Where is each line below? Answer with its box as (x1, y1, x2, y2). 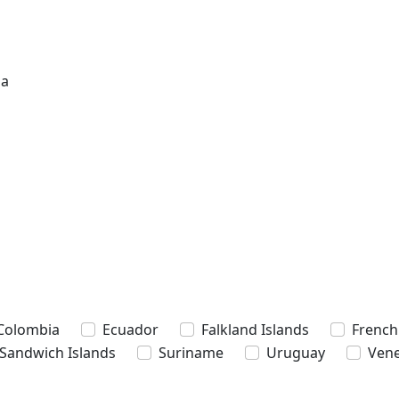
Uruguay (266, 343, 325, 363)
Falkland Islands (201, 320, 309, 340)
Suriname (159, 343, 224, 363)
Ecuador (102, 320, 159, 340)
